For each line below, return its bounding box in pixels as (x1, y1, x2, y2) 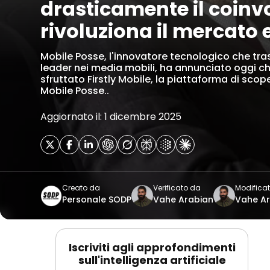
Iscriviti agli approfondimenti (68, 240, 236, 255)
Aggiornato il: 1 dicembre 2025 (40, 110, 181, 124)
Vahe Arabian (153, 193, 213, 206)
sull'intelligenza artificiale (78, 253, 226, 268)
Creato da (62, 183, 100, 193)
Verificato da (153, 183, 201, 193)
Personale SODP (62, 193, 131, 206)
